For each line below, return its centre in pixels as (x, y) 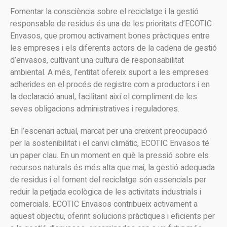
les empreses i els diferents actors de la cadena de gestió (113, 48)
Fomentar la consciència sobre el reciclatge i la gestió (104, 12)
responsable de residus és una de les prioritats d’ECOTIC (111, 24)
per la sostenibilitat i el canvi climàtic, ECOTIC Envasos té (110, 143)
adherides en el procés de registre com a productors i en (110, 85)
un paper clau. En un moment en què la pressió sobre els (109, 156)
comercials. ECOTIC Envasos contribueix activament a (104, 204)
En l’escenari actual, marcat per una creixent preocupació (109, 131)
